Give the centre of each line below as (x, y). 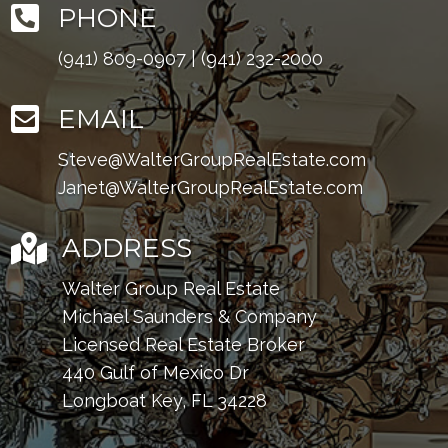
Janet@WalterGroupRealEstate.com (211, 187)
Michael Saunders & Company (190, 316)
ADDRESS (127, 248)
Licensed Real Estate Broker (184, 344)
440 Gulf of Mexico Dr (156, 372)
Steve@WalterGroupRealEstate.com (212, 159)
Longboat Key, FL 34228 (165, 400)
